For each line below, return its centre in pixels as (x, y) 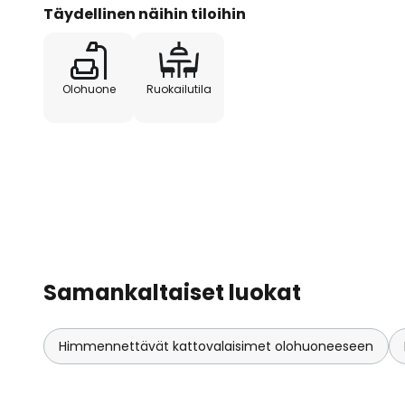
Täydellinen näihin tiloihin (145, 14)
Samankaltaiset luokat (172, 292)
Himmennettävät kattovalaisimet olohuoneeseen (216, 346)
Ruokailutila (179, 89)
